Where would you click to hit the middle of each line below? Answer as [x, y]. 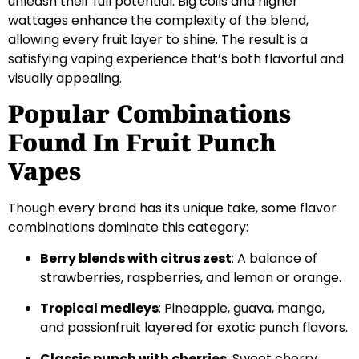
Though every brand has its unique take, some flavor [172, 208]
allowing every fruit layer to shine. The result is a [158, 39]
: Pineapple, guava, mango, [242, 309]
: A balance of [274, 258]
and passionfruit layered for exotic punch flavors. [194, 328]
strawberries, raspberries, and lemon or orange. [191, 277]
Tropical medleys [99, 309]
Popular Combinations [149, 114]
